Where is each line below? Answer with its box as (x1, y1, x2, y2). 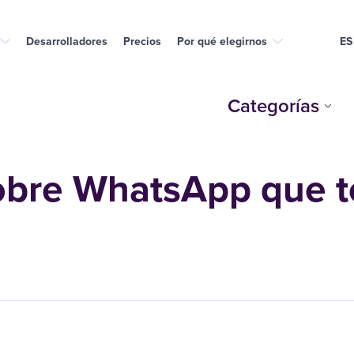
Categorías (228, 92, 320, 119)
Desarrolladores (26, 32, 107, 49)
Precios (123, 32, 161, 49)
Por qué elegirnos (177, 32, 267, 49)
